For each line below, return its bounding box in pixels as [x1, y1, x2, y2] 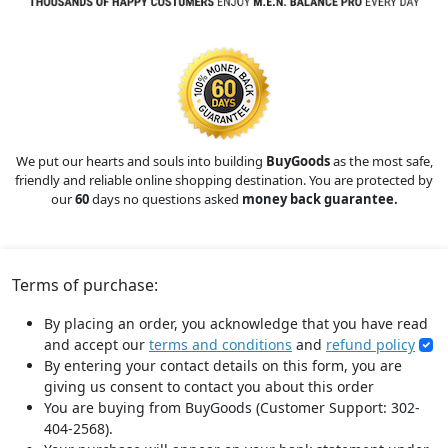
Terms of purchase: [12, 274, 158, 297]
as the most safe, [329, 152, 433, 171]
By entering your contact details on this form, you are [44, 356, 402, 376]
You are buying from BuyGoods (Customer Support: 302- [44, 398, 420, 418]
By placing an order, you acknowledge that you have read [44, 314, 428, 334]
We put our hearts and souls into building [15, 152, 266, 171]
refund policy [326, 335, 415, 355]
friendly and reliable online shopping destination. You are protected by [15, 171, 433, 190]
